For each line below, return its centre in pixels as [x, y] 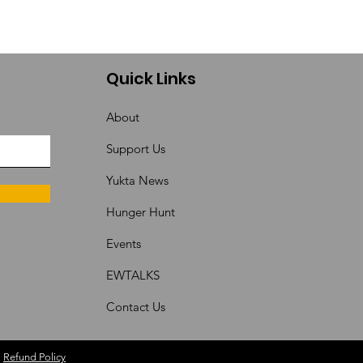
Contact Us [136, 307]
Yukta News [138, 180]
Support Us [136, 149]
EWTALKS [133, 275]
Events [124, 243]
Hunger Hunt [143, 212]
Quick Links [152, 79]
